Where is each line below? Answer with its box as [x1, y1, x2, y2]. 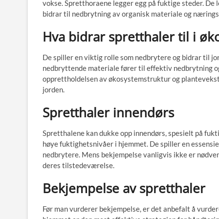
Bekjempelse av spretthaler [43, 179, 205, 197]
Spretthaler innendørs [43, 104, 174, 121]
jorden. [43, 85, 65, 94]
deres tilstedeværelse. [43, 161, 114, 170]
